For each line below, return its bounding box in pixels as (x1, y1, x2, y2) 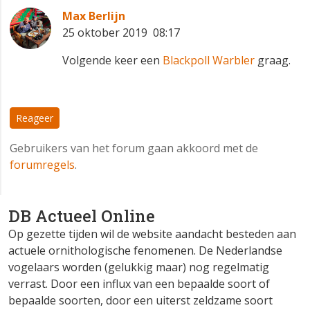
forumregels (10, 157, 75, 173)
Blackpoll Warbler (163, 53, 255, 69)
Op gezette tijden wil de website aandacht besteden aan (8, 226, 296, 242)
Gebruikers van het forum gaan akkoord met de (10, 140, 258, 156)
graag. (255, 53, 291, 69)
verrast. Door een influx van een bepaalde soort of (8, 276, 270, 292)
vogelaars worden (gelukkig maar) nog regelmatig (8, 259, 269, 275)
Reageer (16, 111, 53, 125)
